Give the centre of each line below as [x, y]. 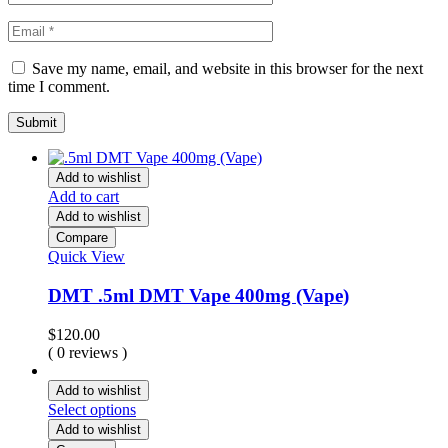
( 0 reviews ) [87, 352]
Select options [92, 409]
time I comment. [59, 87]
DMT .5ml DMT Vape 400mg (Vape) [198, 296]
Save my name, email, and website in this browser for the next [227, 69]
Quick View [86, 257]
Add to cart [83, 197]
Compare [82, 238]
